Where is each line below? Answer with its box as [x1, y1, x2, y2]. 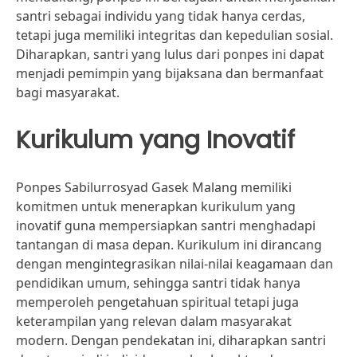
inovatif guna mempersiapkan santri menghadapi [16, 217, 316, 234]
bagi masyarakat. [16, 84, 120, 101]
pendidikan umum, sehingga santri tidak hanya [16, 274, 300, 292]
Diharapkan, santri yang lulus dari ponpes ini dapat [16, 45, 324, 63]
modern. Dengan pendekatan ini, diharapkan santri [16, 331, 326, 349]
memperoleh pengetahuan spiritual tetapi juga [16, 293, 299, 311]
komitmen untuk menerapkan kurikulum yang [16, 198, 296, 215]
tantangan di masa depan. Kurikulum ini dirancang [16, 236, 322, 253]
